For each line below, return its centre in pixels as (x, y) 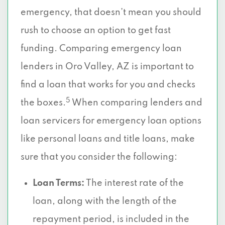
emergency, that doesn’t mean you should (111, 13)
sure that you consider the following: (99, 157)
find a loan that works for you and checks (108, 85)
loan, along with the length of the (105, 201)
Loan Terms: (59, 183)
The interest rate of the (134, 183)
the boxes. (43, 103)
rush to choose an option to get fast (96, 31)
